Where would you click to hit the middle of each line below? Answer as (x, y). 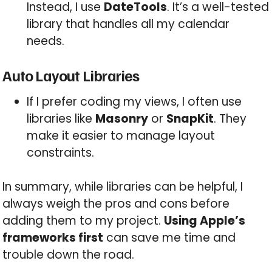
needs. (46, 41)
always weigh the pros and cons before (116, 204)
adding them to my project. (83, 221)
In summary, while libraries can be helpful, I (123, 187)
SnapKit (190, 118)
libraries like (61, 118)
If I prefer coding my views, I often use (134, 101)
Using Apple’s (205, 221)
